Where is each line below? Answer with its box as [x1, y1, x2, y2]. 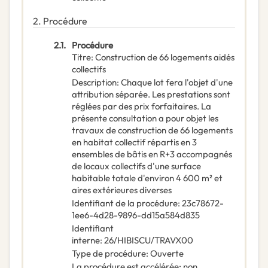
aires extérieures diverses [72, 184, 172, 196]
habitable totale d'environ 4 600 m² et [72, 172, 223, 184]
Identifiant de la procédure [72, 197, 178, 209]
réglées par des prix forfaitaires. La [72, 100, 211, 112]
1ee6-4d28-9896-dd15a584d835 [72, 209, 200, 221]
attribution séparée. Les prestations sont [72, 89, 230, 100]
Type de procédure [72, 248, 146, 260]
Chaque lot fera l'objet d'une [121, 77, 233, 89]
